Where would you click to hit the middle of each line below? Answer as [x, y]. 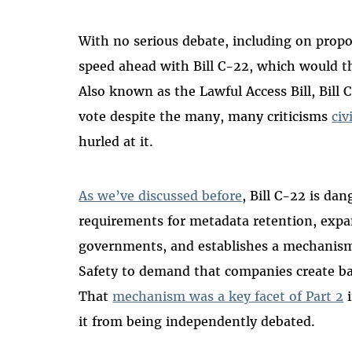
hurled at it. [116, 142]
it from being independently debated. [197, 322]
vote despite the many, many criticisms [205, 117]
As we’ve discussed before [161, 196]
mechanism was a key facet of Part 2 [228, 297]
